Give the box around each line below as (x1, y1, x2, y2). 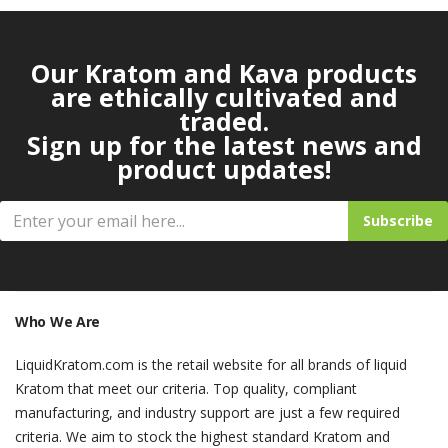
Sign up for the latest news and (26, 128, 422, 162)
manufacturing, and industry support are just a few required (15, 403, 400, 422)
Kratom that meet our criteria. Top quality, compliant (15, 379, 357, 398)
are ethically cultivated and (50, 80, 398, 114)
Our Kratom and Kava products (31, 56, 417, 90)
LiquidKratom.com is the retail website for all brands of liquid (15, 355, 407, 374)
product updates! (117, 152, 331, 186)
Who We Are (15, 312, 100, 331)
